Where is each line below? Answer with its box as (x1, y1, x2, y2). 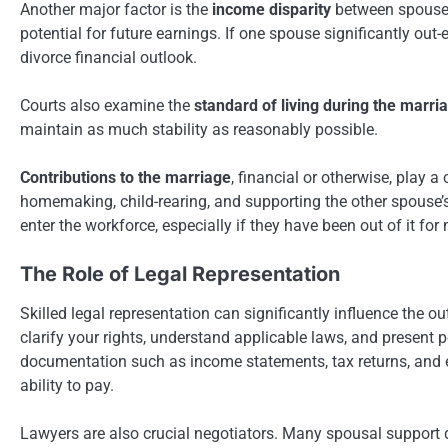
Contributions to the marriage (20, 167, 231, 187)
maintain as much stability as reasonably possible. (20, 119, 378, 139)
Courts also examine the (20, 95, 194, 115)
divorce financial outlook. (20, 47, 197, 67)
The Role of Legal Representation (20, 261, 340, 286)
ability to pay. (20, 375, 114, 395)
